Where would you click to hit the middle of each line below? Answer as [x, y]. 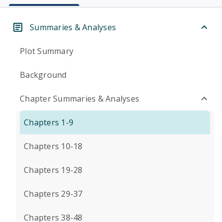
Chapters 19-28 [53, 170]
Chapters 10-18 [53, 146]
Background [43, 75]
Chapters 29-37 [53, 194]
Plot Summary [47, 51]
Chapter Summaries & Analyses [80, 99]
